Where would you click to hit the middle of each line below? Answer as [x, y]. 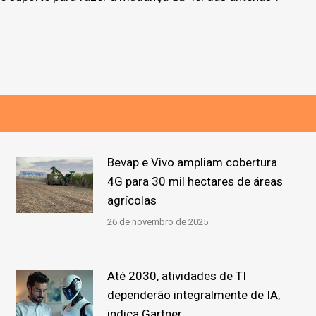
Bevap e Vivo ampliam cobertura [193, 162]
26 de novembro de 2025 [158, 221]
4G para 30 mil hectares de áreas [195, 181]
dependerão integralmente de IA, [194, 294]
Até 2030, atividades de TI [177, 275]
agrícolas [132, 200]
